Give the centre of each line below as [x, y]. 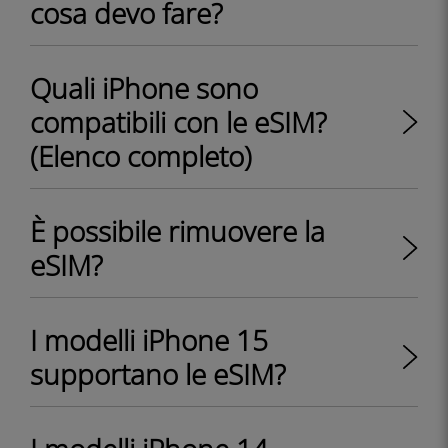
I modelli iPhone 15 [149, 340]
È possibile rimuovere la [177, 231]
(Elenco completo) [141, 156]
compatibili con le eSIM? [178, 122]
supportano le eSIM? [158, 374]
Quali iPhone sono [144, 88]
